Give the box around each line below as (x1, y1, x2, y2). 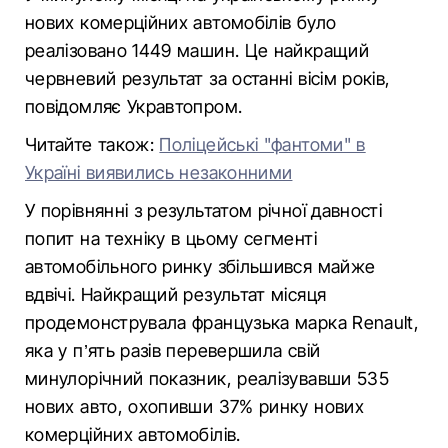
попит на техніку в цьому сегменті (25, 228, 317, 249)
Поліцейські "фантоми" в (159, 134, 366, 155)
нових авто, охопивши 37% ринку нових (25, 396, 364, 417)
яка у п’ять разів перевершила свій (25, 340, 321, 361)
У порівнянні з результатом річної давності (25, 200, 383, 221)
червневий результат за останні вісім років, (25, 68, 391, 89)
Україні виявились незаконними (25, 162, 293, 183)
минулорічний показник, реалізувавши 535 (25, 368, 390, 389)
